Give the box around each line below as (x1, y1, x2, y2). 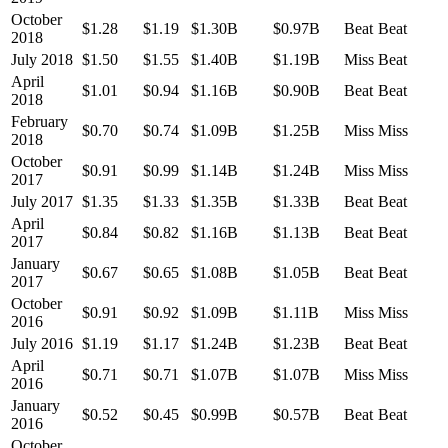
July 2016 (11, 335, 73, 353)
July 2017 (11, 193, 73, 211)
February (11, 113, 68, 131)
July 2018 (11, 51, 73, 69)
